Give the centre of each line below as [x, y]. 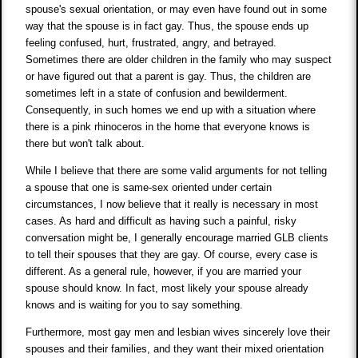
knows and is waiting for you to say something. [135, 305]
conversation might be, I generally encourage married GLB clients [177, 238]
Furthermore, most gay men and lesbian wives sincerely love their [178, 332]
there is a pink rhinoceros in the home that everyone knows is [168, 127]
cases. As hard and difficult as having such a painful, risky [161, 221]
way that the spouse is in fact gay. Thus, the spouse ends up [167, 26]
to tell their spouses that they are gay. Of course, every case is [172, 255]
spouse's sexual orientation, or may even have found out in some [177, 10]
